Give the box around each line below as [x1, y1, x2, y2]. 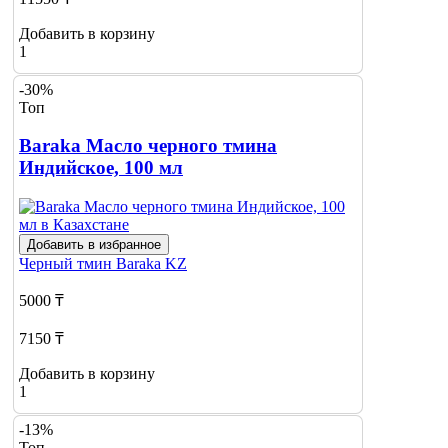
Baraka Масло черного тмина [19, 135, 277, 157]
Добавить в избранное [27, 236, 161, 252]
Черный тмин [19, 254, 116, 272]
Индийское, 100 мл [19, 157, 183, 179]
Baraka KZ [116, 254, 187, 272]
